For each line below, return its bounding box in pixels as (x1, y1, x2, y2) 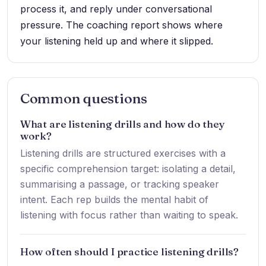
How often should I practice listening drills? (20, 245, 239, 258)
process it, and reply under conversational (20, 3, 212, 15)
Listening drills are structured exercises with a (20, 147, 226, 159)
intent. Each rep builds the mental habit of (20, 193, 208, 205)
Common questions (20, 89, 148, 107)
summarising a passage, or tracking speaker (20, 178, 219, 190)
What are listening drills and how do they (20, 117, 225, 130)
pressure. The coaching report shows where (20, 19, 223, 31)
